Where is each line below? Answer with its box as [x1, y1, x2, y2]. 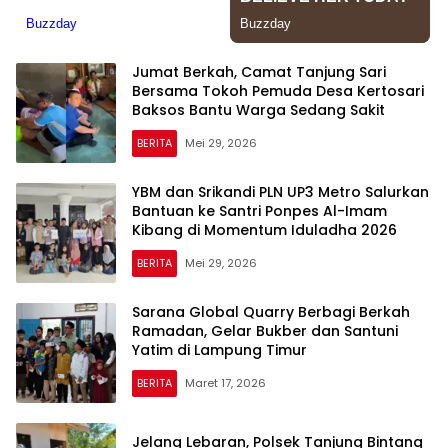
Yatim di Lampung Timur [132, 340, 307, 361]
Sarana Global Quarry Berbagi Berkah [132, 302, 410, 323]
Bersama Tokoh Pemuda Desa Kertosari [132, 81, 424, 102]
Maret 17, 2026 [185, 375, 266, 392]
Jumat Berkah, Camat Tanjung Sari [132, 62, 386, 83]
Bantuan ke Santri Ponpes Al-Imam [132, 201, 387, 222]
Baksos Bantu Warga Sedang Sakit [132, 100, 385, 121]
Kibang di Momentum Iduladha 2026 [132, 220, 397, 241]
